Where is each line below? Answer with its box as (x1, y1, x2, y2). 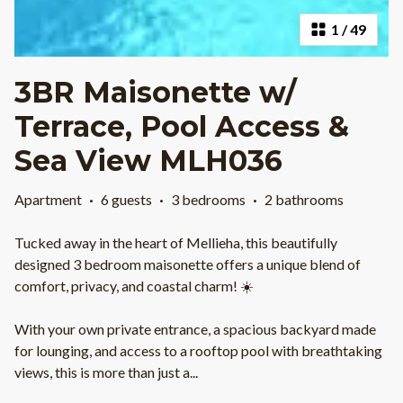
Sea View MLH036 (14, 143, 282, 179)
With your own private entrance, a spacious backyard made (14, 320, 376, 338)
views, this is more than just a (14, 363, 190, 381)
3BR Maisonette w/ (14, 75, 297, 111)
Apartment (14, 191, 82, 209)
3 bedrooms (171, 191, 246, 209)
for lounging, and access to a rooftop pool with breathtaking (14, 342, 382, 360)
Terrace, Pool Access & (14, 109, 349, 145)
